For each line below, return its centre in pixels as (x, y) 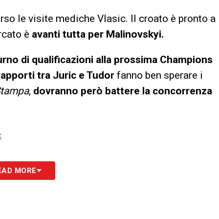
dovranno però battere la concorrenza (123, 91)
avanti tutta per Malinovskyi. (98, 34)
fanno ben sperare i (159, 75)
